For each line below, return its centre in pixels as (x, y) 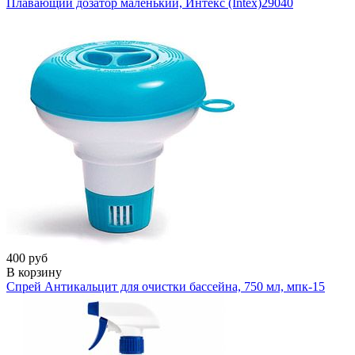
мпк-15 (306, 286)
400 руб (27, 258)
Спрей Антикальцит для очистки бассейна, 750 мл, (147, 286)
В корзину (34, 272)
